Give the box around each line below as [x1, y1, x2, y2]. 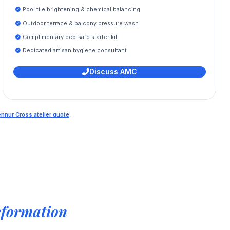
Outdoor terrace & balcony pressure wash [22, 19, 139, 27]
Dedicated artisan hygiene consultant [22, 47, 127, 54]
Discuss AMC [89, 67, 137, 76]
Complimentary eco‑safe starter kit [22, 33, 118, 41]
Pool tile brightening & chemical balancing [22, 6, 140, 13]
